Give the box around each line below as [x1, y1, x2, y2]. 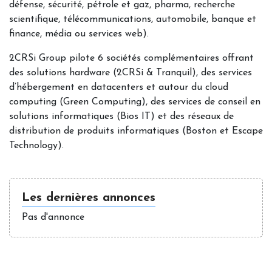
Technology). [9, 141, 64, 151]
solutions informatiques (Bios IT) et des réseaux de [9, 112, 234, 121]
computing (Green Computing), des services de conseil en [9, 97, 260, 107]
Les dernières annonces [22, 192, 155, 204]
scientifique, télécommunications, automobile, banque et [9, 15, 256, 24]
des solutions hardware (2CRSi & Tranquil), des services [9, 68, 252, 78]
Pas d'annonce [22, 212, 84, 222]
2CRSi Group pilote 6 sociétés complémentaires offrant [9, 53, 254, 63]
